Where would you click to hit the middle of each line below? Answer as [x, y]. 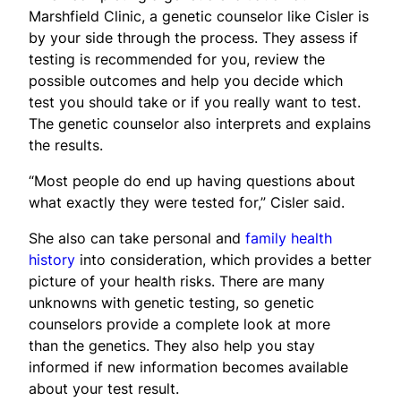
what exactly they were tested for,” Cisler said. [187, 202]
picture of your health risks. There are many [177, 281]
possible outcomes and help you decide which [186, 80]
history [52, 259]
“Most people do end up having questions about [192, 180]
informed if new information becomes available [188, 367]
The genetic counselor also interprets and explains [200, 123]
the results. [66, 145]
